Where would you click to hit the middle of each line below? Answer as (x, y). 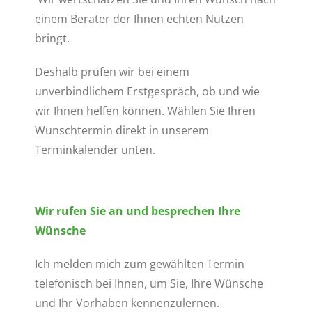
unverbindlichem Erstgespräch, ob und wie (147, 91)
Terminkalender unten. (95, 150)
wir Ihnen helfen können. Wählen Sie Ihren (145, 111)
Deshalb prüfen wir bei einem (112, 72)
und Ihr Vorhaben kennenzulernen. (127, 303)
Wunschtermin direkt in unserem (122, 130)
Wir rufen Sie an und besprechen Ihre (137, 211)
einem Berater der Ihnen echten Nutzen (139, 19)
